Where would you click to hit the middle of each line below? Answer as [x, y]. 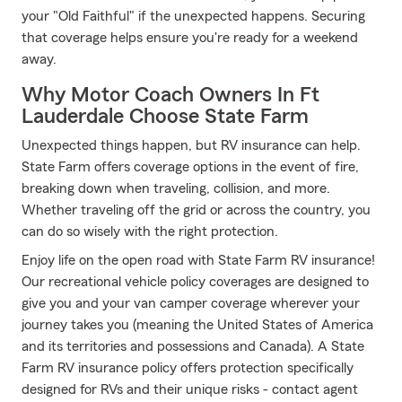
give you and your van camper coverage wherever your [191, 303]
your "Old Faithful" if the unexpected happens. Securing [193, 16]
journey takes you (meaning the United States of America [197, 325]
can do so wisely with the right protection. [150, 232]
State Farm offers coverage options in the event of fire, [190, 167]
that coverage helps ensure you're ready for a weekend [190, 38]
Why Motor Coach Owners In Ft [170, 95]
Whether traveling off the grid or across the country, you [196, 210]
